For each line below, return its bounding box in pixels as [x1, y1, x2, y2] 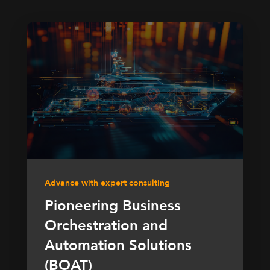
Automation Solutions [45, 236, 192, 256]
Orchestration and [45, 216, 168, 236]
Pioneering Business [45, 196, 181, 216]
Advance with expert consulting [45, 177, 170, 189]
